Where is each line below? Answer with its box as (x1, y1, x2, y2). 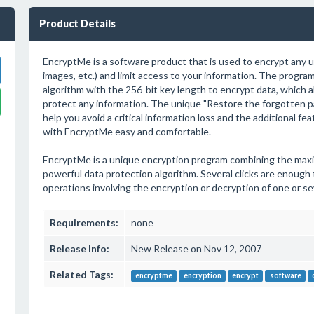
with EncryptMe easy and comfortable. (42, 125, 211, 137)
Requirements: (49, 217, 118, 228)
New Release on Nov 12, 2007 (130, 243, 261, 254)
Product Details (39, 18, 116, 29)
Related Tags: (49, 268, 114, 280)
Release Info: (49, 243, 109, 254)
